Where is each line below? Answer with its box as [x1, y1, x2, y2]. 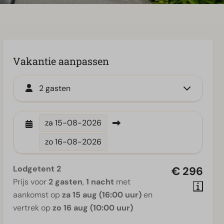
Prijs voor [13, 176, 48, 187]
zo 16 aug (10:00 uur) [52, 202, 133, 213]
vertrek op [13, 202, 52, 213]
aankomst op [13, 189, 62, 200]
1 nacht [86, 176, 114, 187]
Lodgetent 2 [13, 163, 61, 174]
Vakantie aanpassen [13, 54, 109, 67]
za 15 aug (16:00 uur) [62, 189, 141, 200]
